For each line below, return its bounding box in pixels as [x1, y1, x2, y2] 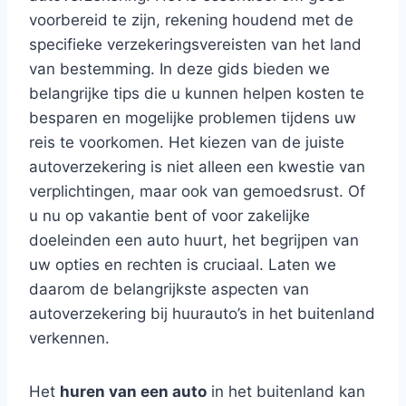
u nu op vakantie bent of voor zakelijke [29, 207, 310, 225]
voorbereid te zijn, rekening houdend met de [29, 11, 353, 29]
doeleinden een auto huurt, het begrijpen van [29, 231, 359, 249]
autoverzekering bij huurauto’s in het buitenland [29, 304, 375, 323]
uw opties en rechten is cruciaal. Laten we [29, 256, 336, 274]
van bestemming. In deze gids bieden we [29, 60, 330, 78]
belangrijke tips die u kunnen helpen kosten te [29, 84, 364, 102]
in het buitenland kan [207, 382, 365, 401]
